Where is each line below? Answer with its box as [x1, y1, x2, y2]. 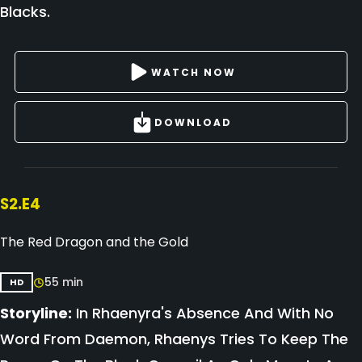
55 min [44, 274, 83, 290]
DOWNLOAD [154, 115, 232, 129]
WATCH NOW [150, 65, 236, 79]
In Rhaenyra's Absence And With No [72, 303, 334, 323]
